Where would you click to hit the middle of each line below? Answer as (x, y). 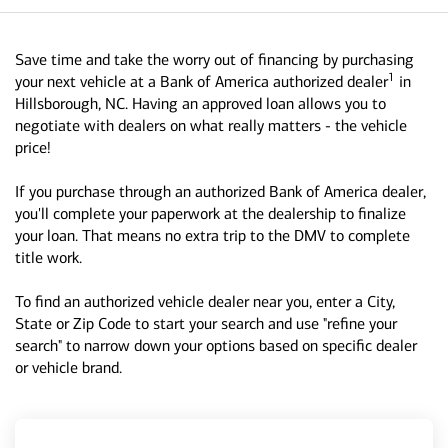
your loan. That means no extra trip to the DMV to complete (212, 235)
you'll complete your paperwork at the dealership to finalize (210, 213)
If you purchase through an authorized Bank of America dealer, (220, 191)
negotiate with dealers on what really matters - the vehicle (211, 125)
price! (33, 147)
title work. (48, 257)
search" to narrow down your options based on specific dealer (216, 345)
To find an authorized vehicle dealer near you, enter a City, (205, 301)
